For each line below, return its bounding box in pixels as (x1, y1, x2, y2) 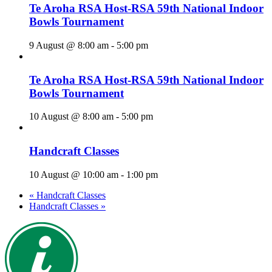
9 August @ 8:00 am (29, 40, 109, 50)
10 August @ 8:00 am (29, 111, 114, 122)
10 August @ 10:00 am (29, 169, 118, 180)
